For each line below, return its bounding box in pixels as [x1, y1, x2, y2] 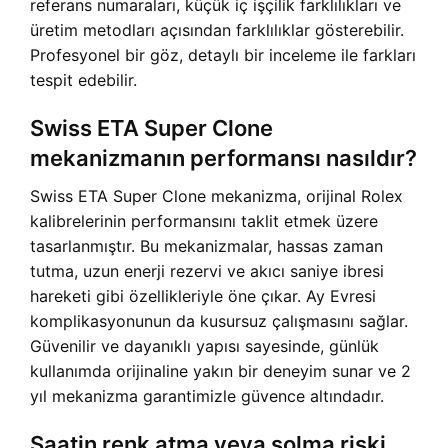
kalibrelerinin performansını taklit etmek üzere [30, 211, 378, 232]
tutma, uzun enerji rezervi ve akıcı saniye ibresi [30, 261, 384, 282]
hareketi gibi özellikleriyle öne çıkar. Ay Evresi [30, 286, 376, 307]
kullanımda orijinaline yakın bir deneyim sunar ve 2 [30, 361, 411, 382]
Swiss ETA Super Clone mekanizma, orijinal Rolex [30, 186, 403, 207]
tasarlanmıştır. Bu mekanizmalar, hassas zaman [30, 236, 383, 257]
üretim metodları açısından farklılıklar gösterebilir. [30, 20, 404, 41]
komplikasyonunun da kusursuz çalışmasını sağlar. [30, 311, 408, 332]
